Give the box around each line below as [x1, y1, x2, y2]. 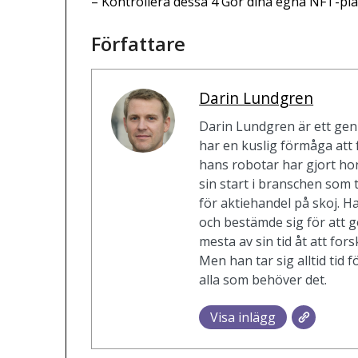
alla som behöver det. [199, 271, 328, 289]
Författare [91, 30, 186, 58]
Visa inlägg [210, 308, 276, 327]
